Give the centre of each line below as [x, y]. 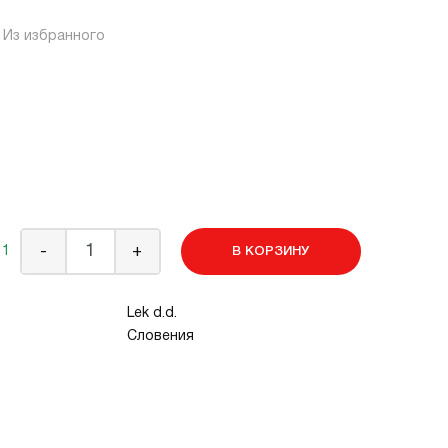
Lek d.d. [152, 313]
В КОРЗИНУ [270, 251]
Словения [160, 336]
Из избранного [54, 36]
